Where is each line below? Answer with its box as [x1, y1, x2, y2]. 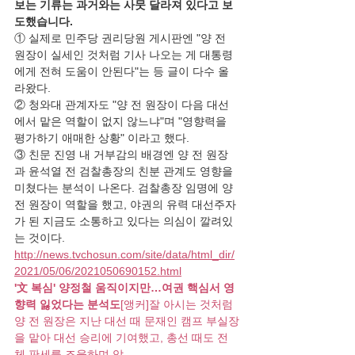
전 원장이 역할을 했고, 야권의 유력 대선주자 [14, 198, 236, 211]
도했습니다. [14, 15, 73, 28]
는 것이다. [14, 231, 65, 244]
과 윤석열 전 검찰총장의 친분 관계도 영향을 [14, 165, 236, 177]
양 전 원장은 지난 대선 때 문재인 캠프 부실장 [14, 315, 239, 327]
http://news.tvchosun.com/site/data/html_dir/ [14, 248, 235, 261]
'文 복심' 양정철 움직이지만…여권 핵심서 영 [14, 281, 235, 294]
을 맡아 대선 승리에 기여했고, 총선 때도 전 [14, 331, 228, 344]
